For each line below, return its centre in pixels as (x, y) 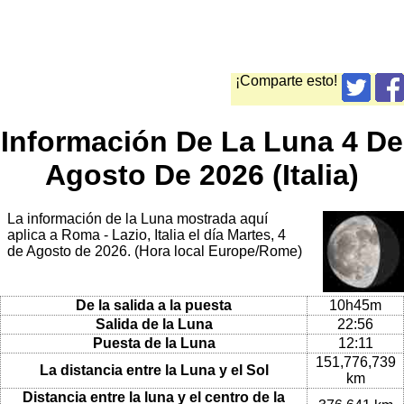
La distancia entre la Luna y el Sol (154, 370)
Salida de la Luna (154, 324)
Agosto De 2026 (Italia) (202, 174)
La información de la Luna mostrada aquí (138, 219)
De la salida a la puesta (154, 305)
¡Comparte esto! (286, 81)
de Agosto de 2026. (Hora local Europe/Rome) (155, 252)
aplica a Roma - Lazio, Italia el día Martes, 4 (147, 235)
